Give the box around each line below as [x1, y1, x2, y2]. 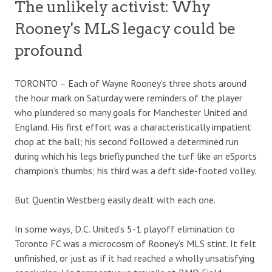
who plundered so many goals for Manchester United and [15, 106, 247, 118]
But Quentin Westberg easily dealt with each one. [15, 194, 216, 206]
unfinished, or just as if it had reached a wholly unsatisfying [15, 252, 254, 264]
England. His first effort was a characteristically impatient [15, 121, 251, 133]
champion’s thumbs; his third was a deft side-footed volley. [15, 165, 256, 177]
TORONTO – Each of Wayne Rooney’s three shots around [15, 77, 246, 89]
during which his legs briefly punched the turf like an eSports [15, 150, 257, 162]
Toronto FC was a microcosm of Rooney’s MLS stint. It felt [15, 237, 256, 250]
